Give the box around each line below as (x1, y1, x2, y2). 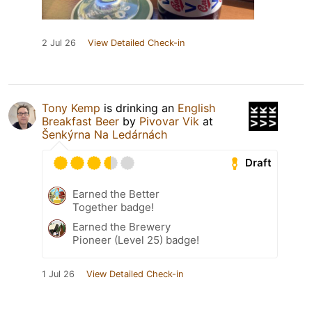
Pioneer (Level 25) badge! (72, 233, 199, 247)
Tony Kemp (42, 100, 100, 115)
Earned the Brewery (72, 219, 171, 233)
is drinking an (100, 100, 178, 115)
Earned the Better (72, 187, 159, 201)
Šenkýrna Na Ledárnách (42, 127, 167, 141)
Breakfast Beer (42, 114, 119, 128)
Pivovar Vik (139, 114, 199, 128)
